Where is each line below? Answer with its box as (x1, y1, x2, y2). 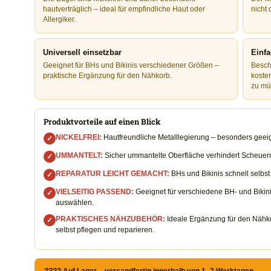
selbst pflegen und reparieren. (56, 226, 154, 235)
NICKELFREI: (56, 133, 102, 142)
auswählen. (56, 198, 94, 207)
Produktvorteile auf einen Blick (44, 116, 160, 128)
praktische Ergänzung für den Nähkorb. (43, 71, 172, 80)
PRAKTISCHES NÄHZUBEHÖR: (56, 215, 165, 224)
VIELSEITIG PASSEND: (56, 188, 134, 197)
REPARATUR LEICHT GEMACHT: (56, 169, 169, 178)
